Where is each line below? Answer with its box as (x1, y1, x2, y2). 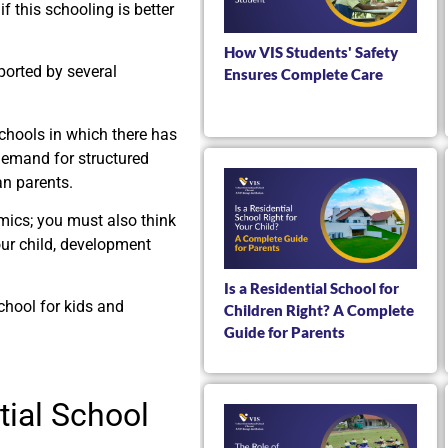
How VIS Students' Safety (224, 43, 398, 62)
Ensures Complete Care (224, 65, 383, 84)
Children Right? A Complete (224, 301, 414, 320)
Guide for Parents (224, 323, 345, 342)
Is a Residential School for (224, 279, 399, 298)
